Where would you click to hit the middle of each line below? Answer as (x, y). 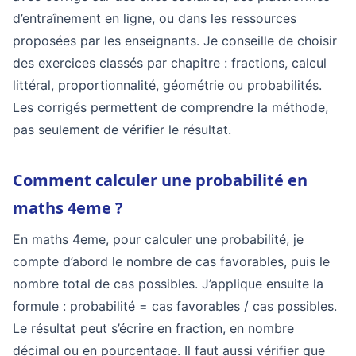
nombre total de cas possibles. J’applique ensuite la (168, 284)
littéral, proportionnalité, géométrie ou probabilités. (167, 85)
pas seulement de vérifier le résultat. (122, 130)
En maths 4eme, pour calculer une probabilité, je (158, 239)
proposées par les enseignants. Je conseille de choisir (175, 41)
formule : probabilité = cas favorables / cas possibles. (175, 306)
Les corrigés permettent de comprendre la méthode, (170, 107)
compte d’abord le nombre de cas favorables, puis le (171, 261)
